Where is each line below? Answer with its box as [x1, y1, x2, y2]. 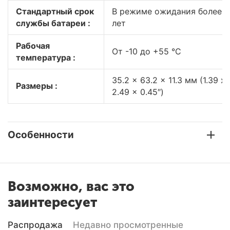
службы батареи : [16, 18, 90, 28]
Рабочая [16, 41, 50, 51]
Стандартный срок [16, 6, 94, 16]
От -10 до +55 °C [112, 46, 181, 56]
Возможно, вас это [8, 179, 135, 195]
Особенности [8, 129, 74, 141]
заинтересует [8, 195, 97, 210]
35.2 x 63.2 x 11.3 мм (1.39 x [112, 75, 225, 85]
